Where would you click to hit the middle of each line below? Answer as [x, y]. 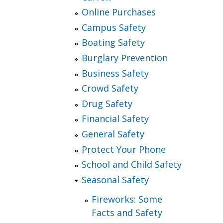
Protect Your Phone [124, 149]
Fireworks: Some [127, 199]
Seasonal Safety [115, 179]
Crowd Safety [110, 88]
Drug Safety [107, 103]
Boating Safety [113, 43]
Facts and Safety [127, 213]
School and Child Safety [132, 165]
